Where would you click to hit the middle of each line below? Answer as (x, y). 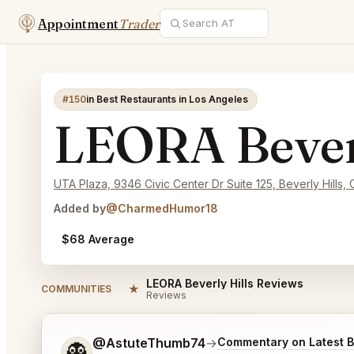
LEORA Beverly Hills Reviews (225, 283)
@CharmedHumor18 (162, 208)
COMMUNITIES (76, 288)
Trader (139, 23)
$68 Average (98, 239)
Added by (80, 208)
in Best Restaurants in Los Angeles (168, 99)
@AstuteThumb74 (149, 343)
